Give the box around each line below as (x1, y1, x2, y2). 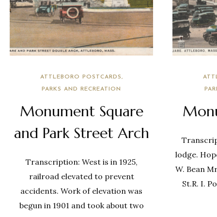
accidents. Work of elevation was (20, 186, 142, 196)
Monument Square (19, 102, 143, 120)
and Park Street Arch (14, 124, 149, 142)
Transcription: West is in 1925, (25, 157, 138, 167)
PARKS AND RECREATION (42, 86, 121, 92)
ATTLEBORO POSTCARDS (40, 74, 122, 80)
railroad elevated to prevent (29, 171, 134, 181)
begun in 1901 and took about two (19, 201, 144, 210)
